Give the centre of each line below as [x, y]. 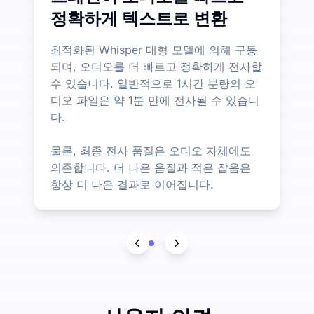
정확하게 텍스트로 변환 [139, 18]
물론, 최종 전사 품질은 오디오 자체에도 [151, 150]
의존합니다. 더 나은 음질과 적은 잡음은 [151, 167]
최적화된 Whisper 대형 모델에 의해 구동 [154, 49]
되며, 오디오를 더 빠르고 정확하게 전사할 [156, 66]
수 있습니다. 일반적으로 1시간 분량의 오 [153, 83]
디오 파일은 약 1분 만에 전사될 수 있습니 [155, 100]
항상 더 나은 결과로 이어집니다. [132, 184]
